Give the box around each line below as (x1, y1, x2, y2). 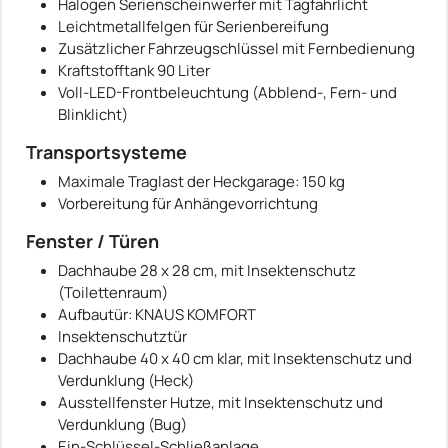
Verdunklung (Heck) (58, 369, 194, 391)
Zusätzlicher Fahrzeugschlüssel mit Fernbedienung (58, 37, 415, 59)
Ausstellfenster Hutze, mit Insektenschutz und (58, 391, 383, 413)
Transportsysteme (26, 139, 187, 164)
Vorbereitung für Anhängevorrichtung (58, 192, 318, 214)
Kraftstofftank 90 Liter (58, 59, 210, 81)
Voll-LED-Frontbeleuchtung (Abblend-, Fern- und (58, 81, 397, 103)
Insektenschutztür (58, 325, 187, 347)
